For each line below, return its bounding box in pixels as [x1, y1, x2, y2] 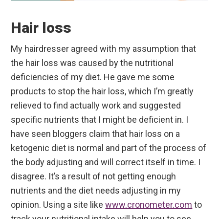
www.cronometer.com [105, 199, 193, 210]
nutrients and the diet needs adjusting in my [11, 185, 181, 196]
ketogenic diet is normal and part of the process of [11, 143, 207, 153]
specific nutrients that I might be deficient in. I [11, 114, 189, 125]
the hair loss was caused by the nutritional [11, 58, 174, 68]
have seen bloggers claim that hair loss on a [11, 129, 180, 139]
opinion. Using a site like [11, 199, 106, 210]
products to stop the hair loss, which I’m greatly [11, 86, 194, 97]
